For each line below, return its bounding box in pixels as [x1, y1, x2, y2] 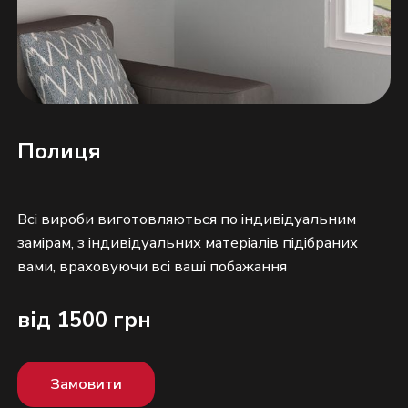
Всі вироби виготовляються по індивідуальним [17, 209, 357, 230]
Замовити [49, 372, 122, 394]
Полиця [17, 137, 102, 167]
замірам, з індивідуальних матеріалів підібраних [17, 232, 359, 254]
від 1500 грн [17, 305, 152, 335]
